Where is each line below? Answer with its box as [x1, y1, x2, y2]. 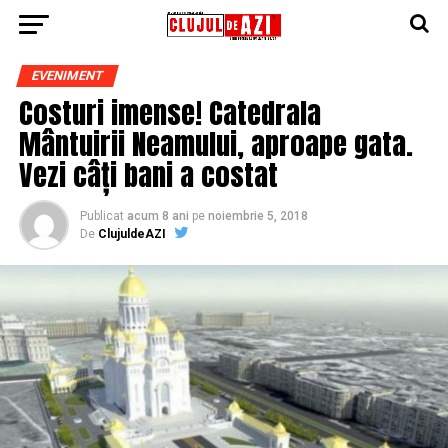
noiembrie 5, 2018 [207, 209, 308, 223]
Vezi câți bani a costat [18, 153, 278, 196]
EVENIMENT [29, 68, 105, 83]
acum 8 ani [126, 209, 189, 223]
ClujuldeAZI [97, 227, 166, 241]
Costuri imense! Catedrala [18, 91, 321, 134]
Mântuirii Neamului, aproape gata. [18, 122, 413, 165]
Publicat [79, 209, 124, 223]
